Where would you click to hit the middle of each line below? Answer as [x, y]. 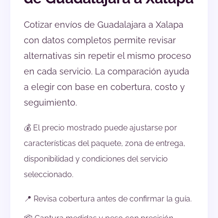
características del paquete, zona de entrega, [105, 144]
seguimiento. [50, 103]
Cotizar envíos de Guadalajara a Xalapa [104, 25]
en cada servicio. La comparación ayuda [107, 72]
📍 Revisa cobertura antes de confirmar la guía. [108, 199]
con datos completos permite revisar [100, 40]
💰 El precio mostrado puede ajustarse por [100, 128]
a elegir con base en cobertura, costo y [104, 87]
